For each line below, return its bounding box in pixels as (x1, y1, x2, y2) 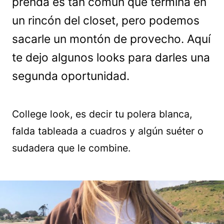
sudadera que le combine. (12, 142, 130, 154)
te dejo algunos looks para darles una (12, 50, 210, 64)
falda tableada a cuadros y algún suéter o (12, 125, 203, 137)
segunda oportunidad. (12, 69, 129, 83)
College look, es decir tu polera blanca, (12, 108, 192, 120)
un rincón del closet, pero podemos (12, 13, 199, 27)
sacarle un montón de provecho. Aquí (12, 32, 210, 46)
